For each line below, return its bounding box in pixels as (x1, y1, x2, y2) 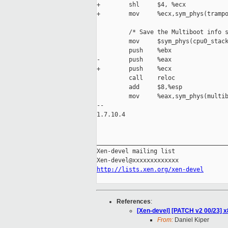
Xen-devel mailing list (97, 148, 175, 155)
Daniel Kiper (173, 216, 209, 224)
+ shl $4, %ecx (97, 1, 186, 9)
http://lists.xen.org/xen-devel (97, 166, 204, 174)
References (117, 198, 151, 206)
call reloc (97, 74, 175, 82)
